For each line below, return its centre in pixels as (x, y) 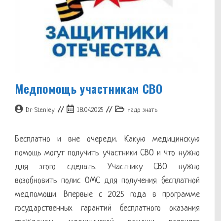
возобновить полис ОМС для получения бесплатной (107, 181)
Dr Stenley (40, 110)
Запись (75, 109)
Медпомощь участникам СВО (89, 88)
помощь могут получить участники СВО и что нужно (107, 153)
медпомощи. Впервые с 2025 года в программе (107, 194)
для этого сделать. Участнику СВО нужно (107, 167)
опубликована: (86, 119)
